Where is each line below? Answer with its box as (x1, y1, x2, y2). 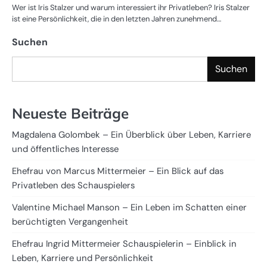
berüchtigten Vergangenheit (12, 216, 128, 228)
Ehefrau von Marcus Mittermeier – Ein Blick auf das (12, 165, 223, 178)
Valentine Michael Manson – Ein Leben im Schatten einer (12, 201, 247, 214)
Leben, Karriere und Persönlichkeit (12, 252, 153, 265)
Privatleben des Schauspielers (12, 179, 135, 192)
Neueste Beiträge (12, 104, 129, 123)
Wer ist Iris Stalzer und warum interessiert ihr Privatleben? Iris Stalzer (12, 2, 250, 13)
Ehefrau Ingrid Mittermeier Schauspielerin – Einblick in (12, 238, 237, 250)
